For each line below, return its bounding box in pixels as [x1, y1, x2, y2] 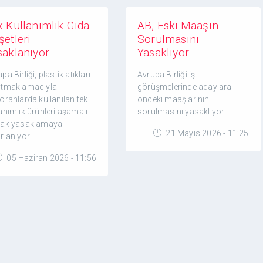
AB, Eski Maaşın [137, 19, 219, 32]
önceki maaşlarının [137, 95, 210, 104]
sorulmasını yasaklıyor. [137, 107, 226, 116]
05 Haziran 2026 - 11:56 [5, 153, 97, 163]
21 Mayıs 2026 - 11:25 [164, 129, 249, 138]
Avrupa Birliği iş [137, 70, 195, 79]
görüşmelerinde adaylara [137, 82, 232, 92]
